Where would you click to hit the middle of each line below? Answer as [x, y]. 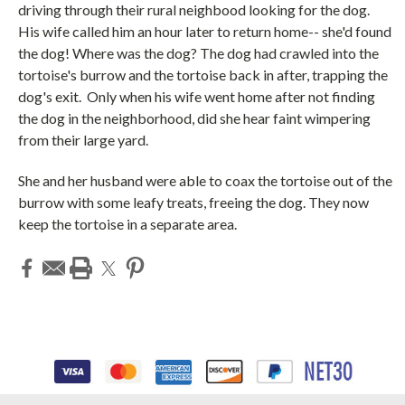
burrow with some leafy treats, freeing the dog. [163, 202]
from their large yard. [83, 139]
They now [339, 202]
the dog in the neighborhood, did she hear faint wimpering [194, 118]
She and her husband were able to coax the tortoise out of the [205, 180]
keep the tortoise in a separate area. [129, 223]
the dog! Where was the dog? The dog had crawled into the [198, 52]
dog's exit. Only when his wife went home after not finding [197, 96]
